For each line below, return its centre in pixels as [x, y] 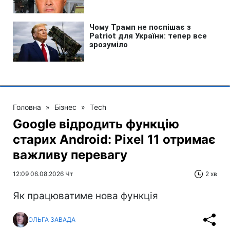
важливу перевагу [70, 155]
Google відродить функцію [96, 124]
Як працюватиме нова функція [85, 196]
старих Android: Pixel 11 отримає [114, 139]
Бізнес [65, 107]
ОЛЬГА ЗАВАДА [52, 220]
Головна [27, 107]
